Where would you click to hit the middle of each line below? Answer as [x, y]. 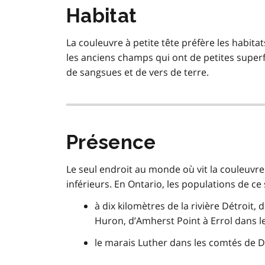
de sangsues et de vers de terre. [138, 72]
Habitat [102, 16]
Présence [111, 143]
